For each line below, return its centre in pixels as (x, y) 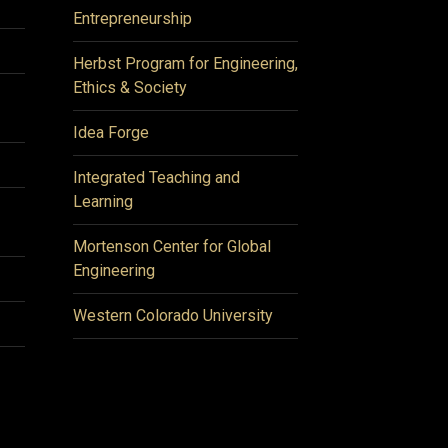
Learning (103, 201)
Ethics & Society (130, 87)
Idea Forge (111, 132)
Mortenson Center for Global (172, 246)
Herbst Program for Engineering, (185, 63)
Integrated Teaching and (156, 177)
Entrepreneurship (132, 18)
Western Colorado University (173, 315)
